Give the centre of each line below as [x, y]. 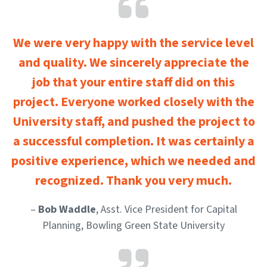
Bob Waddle [67, 209]
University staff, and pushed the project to [133, 121]
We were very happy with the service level [133, 43]
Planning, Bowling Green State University [133, 225]
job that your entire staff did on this [133, 82]
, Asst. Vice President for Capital [166, 209]
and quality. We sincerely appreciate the [133, 62]
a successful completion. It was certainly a [133, 141]
